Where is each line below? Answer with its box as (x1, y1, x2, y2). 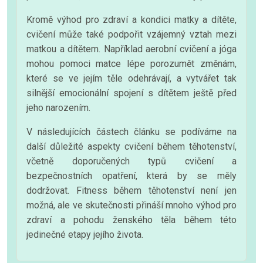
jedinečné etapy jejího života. (26, 228, 143, 240)
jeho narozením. (26, 102, 90, 113)
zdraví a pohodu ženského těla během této (26, 214, 237, 225)
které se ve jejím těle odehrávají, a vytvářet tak (26, 72, 237, 84)
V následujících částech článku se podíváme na (26, 126, 237, 137)
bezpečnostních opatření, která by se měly (26, 170, 237, 181)
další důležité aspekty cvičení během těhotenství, (26, 140, 237, 152)
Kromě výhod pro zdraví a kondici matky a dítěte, (26, 14, 237, 25)
